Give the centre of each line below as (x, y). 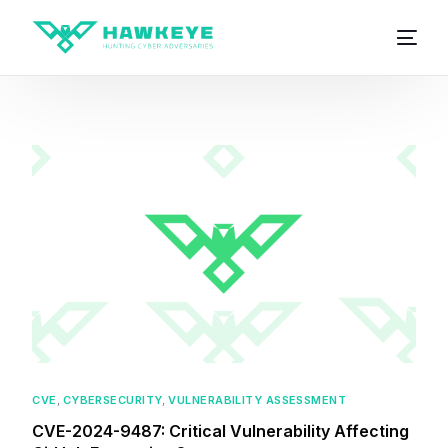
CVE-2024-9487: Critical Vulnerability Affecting (221, 431)
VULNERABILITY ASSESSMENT (257, 400)
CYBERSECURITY (112, 400)
